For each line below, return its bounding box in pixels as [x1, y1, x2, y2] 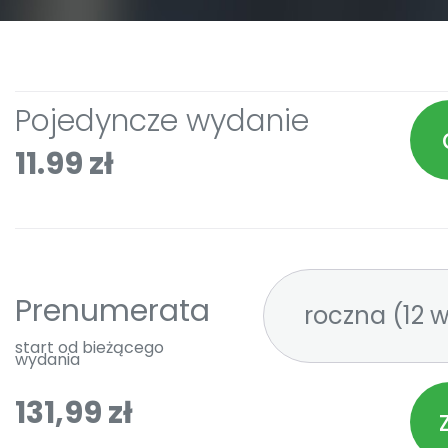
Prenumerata [15, 290, 210, 332]
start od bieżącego [15, 336, 164, 359]
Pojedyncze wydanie [15, 100, 309, 142]
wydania [15, 348, 80, 371]
